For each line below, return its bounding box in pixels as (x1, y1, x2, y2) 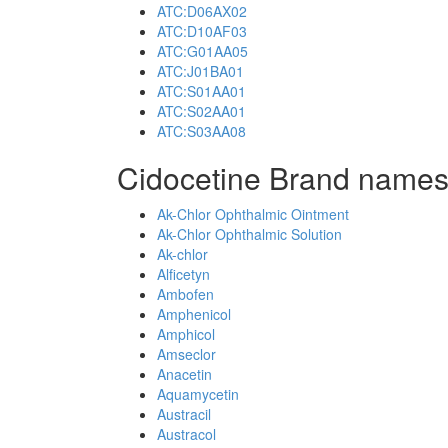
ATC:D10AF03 (157, 21, 247, 41)
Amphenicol (157, 304, 231, 324)
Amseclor (157, 344, 216, 364)
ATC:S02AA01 (157, 101, 246, 121)
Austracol (157, 424, 216, 444)
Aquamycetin (157, 384, 239, 404)
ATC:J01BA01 (157, 61, 244, 81)
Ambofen (157, 284, 214, 304)
